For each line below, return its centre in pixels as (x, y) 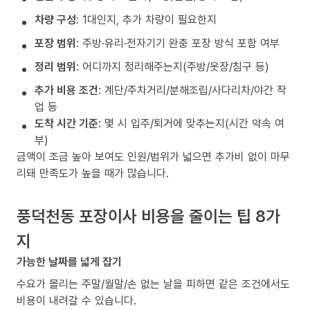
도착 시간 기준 (66, 123)
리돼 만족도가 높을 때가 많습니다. (93, 173)
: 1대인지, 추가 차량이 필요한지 (146, 19)
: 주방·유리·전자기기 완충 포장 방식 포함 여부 (178, 43)
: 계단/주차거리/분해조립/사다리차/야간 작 (192, 90)
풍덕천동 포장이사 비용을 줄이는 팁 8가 (148, 215)
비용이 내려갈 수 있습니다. (76, 300)
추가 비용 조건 (66, 90)
